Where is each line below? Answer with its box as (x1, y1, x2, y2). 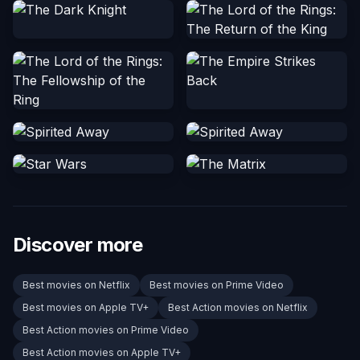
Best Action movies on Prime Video (22, 324, 189, 337)
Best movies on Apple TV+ (22, 301, 149, 314)
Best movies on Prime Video (149, 279, 284, 292)
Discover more (13, 233, 143, 257)
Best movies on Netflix (22, 279, 130, 292)
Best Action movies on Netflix (168, 301, 308, 314)
